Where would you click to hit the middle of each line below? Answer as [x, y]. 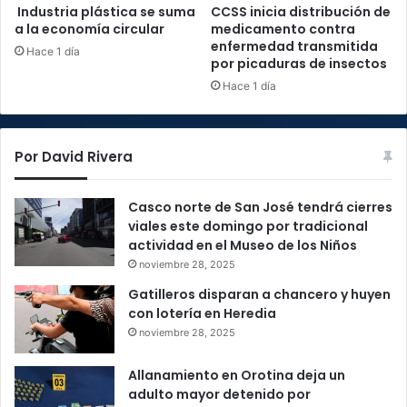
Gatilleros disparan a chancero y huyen [259, 295]
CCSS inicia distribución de [301, 12]
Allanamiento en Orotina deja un [237, 376]
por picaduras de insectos [299, 64]
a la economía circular [89, 30]
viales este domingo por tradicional [248, 227]
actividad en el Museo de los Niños [243, 246]
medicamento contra [283, 30]
